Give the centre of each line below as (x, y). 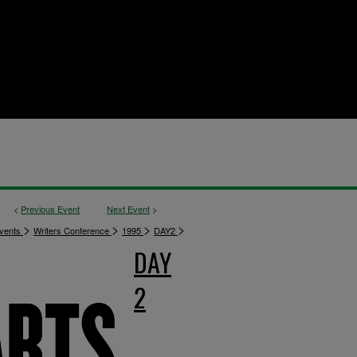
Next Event (128, 209)
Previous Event (50, 209)
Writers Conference (73, 230)
